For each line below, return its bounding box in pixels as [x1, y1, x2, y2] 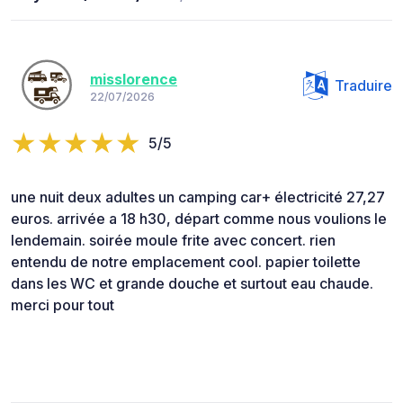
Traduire [335, 76, 392, 95]
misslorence [90, 69, 177, 88]
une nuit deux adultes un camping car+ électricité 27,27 [11, 188, 385, 207]
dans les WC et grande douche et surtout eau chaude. [11, 274, 373, 293]
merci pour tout [11, 296, 114, 315]
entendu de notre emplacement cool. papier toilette [11, 253, 361, 272]
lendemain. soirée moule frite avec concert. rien [11, 231, 336, 250]
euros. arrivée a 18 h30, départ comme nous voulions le [11, 210, 387, 228]
